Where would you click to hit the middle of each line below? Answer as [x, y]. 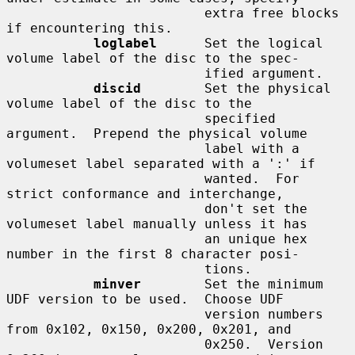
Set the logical [240, 43]
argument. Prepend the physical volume [157, 133]
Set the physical [236, 88]
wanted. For [105, 178]
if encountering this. [90, 28]
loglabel [125, 43]
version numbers [105, 314]
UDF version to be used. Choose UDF [145, 299]
